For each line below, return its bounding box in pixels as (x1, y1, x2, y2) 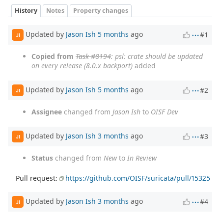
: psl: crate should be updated (111, 52, 203, 61)
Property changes (73, 6, 128, 15)
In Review (127, 153, 157, 163)
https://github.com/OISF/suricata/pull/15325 (65, 173, 211, 183)
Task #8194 (76, 52, 111, 61)
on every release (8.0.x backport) (31, 61, 133, 71)
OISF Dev (151, 107, 178, 117)
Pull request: (16, 173, 60, 183)
